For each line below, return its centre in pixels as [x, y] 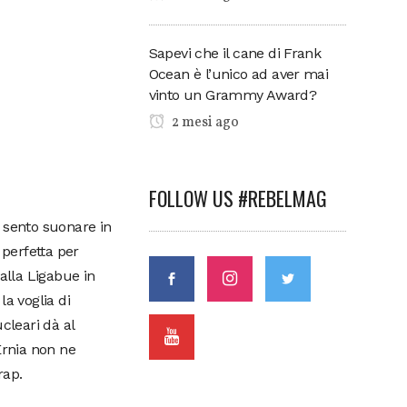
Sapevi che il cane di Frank [235, 53]
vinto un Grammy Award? [233, 94]
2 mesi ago [203, 122]
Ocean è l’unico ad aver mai [238, 74]
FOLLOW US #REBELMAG [238, 198]
